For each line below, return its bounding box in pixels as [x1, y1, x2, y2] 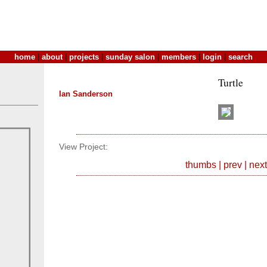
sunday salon [105, 52, 155, 61]
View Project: [59, 142, 108, 152]
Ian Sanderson [59, 89, 113, 98]
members [162, 52, 196, 61]
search [228, 52, 253, 61]
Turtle [218, 75, 243, 89]
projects [69, 52, 99, 61]
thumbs [185, 159, 216, 170]
